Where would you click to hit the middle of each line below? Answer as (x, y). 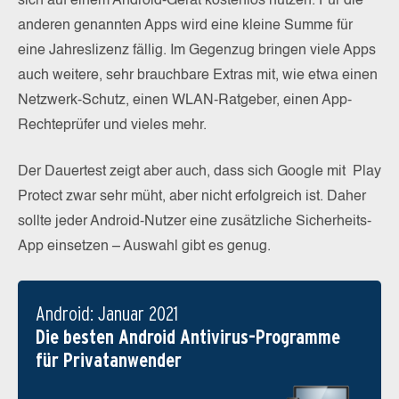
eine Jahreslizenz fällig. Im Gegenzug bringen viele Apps (197, 50)
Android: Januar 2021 (107, 313)
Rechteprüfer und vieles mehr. (112, 125)
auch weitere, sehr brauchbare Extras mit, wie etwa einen (198, 75)
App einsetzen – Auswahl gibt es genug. (144, 246)
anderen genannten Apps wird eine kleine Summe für (185, 25)
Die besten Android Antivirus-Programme (188, 336)
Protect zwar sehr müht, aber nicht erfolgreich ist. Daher (192, 196)
